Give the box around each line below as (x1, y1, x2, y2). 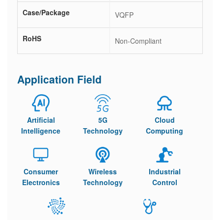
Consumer (24, 166, 58, 176)
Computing (146, 126, 183, 136)
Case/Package (23, 7, 70, 17)
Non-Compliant (115, 36, 162, 46)
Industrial (148, 166, 181, 176)
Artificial (27, 115, 55, 125)
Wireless (88, 166, 117, 176)
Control (152, 177, 177, 187)
